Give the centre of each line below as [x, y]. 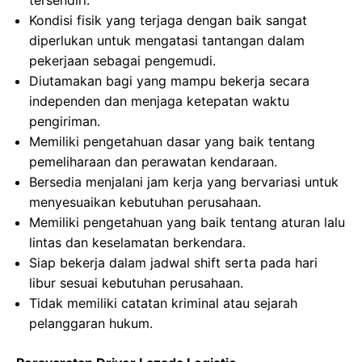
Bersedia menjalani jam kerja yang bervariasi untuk [184, 182]
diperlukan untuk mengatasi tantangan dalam [167, 40]
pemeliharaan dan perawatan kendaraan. [153, 162]
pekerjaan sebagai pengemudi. [122, 61]
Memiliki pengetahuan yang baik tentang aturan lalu [187, 222]
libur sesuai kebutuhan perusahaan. [136, 283]
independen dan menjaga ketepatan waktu [159, 101]
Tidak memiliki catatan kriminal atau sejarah [163, 303]
